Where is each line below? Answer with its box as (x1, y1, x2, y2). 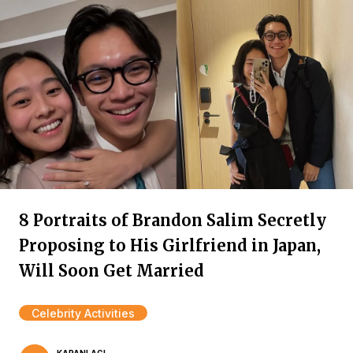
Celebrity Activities (32, 307, 135, 320)
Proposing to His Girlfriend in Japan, (19, 236, 321, 255)
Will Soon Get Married (19, 261, 204, 281)
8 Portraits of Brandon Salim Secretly (19, 210, 326, 230)
